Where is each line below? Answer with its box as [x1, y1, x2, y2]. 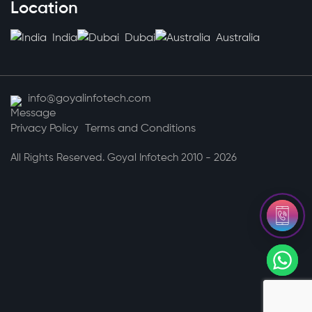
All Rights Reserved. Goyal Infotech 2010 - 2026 [10, 153, 237, 164]
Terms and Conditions [85, 123, 196, 135]
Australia [213, 33, 260, 45]
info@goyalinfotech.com [28, 93, 151, 105]
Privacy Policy [10, 123, 78, 135]
